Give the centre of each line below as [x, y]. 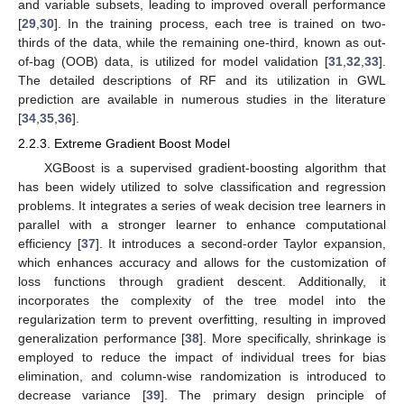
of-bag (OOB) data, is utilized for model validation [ [173, 61]
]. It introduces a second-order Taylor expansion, [241, 243]
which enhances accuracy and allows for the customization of [202, 262]
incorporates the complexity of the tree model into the [202, 300]
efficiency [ [50, 243]
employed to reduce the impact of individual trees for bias [202, 357]
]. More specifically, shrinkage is [293, 338]
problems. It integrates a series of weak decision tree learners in [202, 205]
